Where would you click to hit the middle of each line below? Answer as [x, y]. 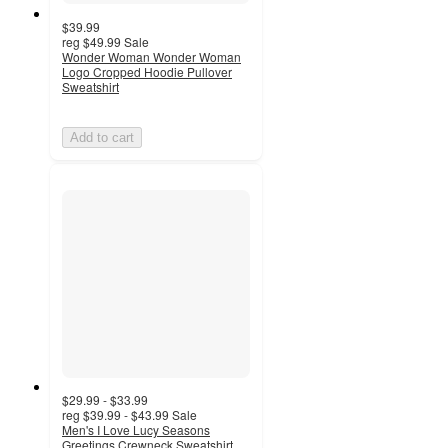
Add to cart [102, 137]
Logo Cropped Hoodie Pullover [147, 71]
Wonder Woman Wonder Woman [151, 56]
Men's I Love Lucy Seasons [136, 429]
